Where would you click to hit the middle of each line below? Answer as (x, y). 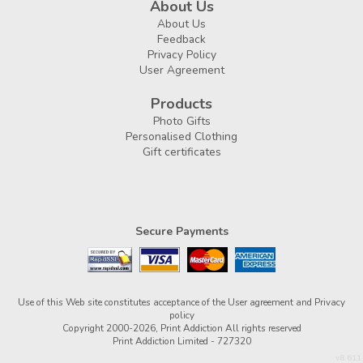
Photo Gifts (181, 121)
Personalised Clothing (181, 137)
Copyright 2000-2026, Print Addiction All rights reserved (181, 328)
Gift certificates (181, 152)
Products (181, 104)
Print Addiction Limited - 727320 (181, 341)
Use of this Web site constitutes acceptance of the (123, 302)
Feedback (181, 39)
